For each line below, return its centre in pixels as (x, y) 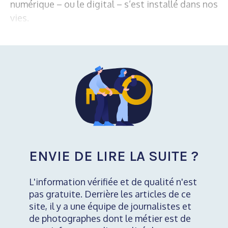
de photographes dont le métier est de (110, 219)
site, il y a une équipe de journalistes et (110, 206)
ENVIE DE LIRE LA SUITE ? (113, 156)
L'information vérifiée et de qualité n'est (113, 182)
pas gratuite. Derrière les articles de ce (110, 194)
